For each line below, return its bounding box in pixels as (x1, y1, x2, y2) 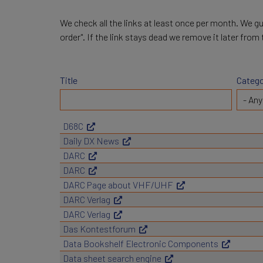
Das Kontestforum (63, 223, 136, 234)
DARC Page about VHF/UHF (63, 179, 173, 190)
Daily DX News (63, 135, 119, 146)
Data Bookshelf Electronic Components (63, 238, 218, 249)
